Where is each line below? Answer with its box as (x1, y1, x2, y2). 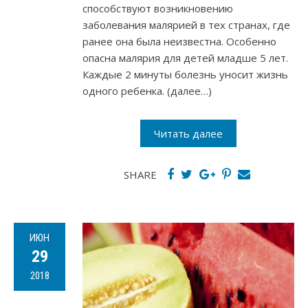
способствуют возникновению (82, 1, 233, 16)
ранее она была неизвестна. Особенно (82, 34, 276, 49)
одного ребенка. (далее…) (82, 84, 212, 98)
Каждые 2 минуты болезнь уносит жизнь (82, 67, 288, 82)
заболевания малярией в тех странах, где (82, 18, 290, 32)
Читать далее (154, 126, 223, 141)
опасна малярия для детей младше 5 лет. (82, 51, 288, 65)
